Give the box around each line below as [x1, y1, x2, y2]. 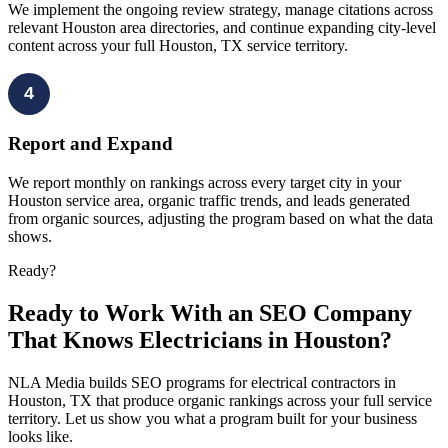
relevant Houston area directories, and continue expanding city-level [8, 18, 436, 36]
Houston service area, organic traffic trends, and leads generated [8, 192, 410, 209]
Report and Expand [8, 133, 173, 155]
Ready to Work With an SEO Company [8, 299, 412, 326]
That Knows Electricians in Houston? [8, 326, 392, 353]
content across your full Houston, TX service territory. [8, 36, 348, 54]
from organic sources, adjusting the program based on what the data [8, 210, 433, 227]
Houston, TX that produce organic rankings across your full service [8, 391, 432, 409]
